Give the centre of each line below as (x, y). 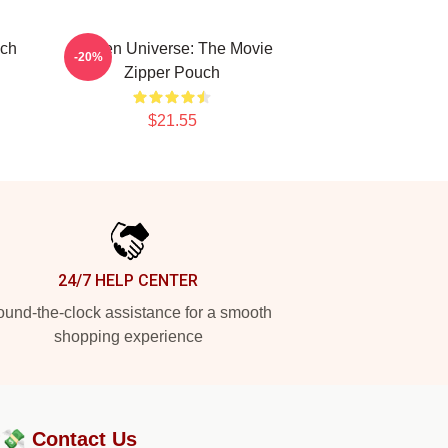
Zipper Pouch (172, 72)
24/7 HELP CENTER (128, 280)
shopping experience (128, 336)
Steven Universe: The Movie (172, 48)
